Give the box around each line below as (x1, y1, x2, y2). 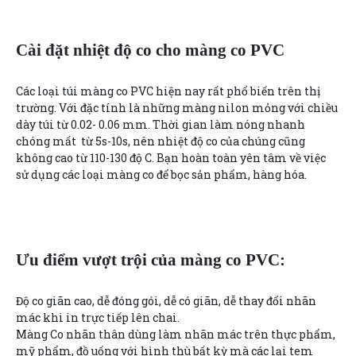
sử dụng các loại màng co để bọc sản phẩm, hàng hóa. (16, 166, 307, 182)
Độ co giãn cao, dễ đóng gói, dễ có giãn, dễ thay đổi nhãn (16, 292, 316, 308)
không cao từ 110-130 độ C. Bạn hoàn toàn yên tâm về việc (16, 149, 326, 165)
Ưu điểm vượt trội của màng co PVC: (16, 250, 285, 269)
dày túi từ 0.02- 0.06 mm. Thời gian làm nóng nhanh (16, 116, 305, 132)
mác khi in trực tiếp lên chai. (16, 309, 180, 325)
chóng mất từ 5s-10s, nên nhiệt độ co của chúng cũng (16, 133, 305, 149)
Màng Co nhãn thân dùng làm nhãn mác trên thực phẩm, (16, 326, 335, 342)
